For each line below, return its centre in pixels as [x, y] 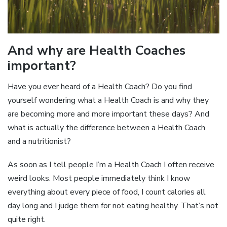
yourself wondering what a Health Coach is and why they [108, 100]
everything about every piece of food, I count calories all [107, 192]
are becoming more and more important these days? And [108, 114]
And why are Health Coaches [97, 51]
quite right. [27, 220]
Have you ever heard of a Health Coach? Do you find [100, 86]
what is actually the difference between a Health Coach [106, 127]
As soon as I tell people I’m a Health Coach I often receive [111, 165]
